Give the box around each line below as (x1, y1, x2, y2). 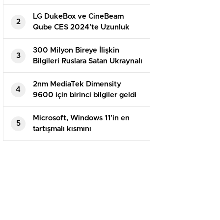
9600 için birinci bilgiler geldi (33, 91, 137, 99)
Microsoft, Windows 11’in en (33, 114, 130, 122)
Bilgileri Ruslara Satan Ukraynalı (33, 57, 142, 65)
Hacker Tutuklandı (33, 68, 97, 76)
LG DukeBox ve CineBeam (33, 13, 124, 21)
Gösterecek (33, 34, 74, 42)
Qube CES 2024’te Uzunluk (33, 24, 130, 31)
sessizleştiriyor (33, 136, 84, 144)
